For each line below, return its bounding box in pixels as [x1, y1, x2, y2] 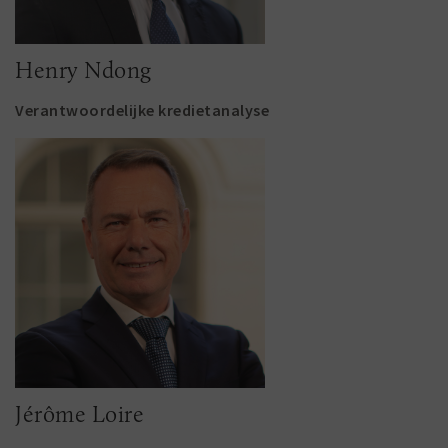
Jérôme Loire [15, 400, 144, 428]
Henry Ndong [15, 56, 152, 84]
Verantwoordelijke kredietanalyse [15, 100, 269, 120]
